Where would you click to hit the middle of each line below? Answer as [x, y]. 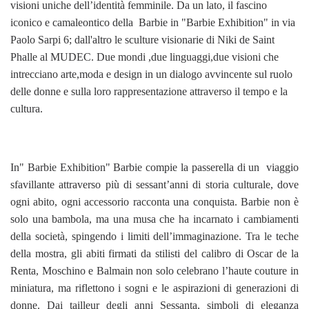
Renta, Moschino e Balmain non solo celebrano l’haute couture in [154, 270]
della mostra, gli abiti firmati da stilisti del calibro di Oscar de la [154, 253]
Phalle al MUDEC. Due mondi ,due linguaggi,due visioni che [144, 57]
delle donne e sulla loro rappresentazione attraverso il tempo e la [149, 91]
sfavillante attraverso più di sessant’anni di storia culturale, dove [154, 184]
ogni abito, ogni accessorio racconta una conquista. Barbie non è [154, 201]
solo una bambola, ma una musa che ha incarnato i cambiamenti [154, 219]
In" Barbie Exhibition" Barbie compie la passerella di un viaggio [154, 167]
